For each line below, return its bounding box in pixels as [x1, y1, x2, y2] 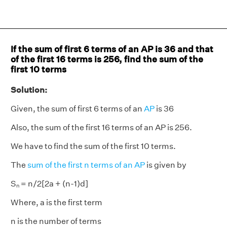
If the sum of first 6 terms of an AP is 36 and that [11, 44, 213, 54]
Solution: [11, 85, 47, 95]
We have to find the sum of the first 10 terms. [11, 141, 176, 151]
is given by [145, 160, 186, 170]
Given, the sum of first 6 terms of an [11, 104, 144, 113]
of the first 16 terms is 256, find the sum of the [11, 54, 203, 64]
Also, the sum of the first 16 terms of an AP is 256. [11, 123, 192, 132]
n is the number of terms [11, 216, 101, 226]
